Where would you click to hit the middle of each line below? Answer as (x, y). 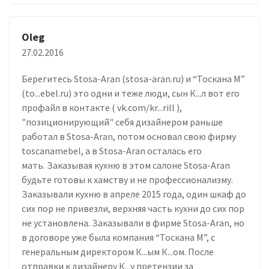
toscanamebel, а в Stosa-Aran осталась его (112, 150)
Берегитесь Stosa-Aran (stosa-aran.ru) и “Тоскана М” (133, 78)
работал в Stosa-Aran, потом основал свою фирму (129, 136)
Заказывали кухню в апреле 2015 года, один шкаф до (134, 194)
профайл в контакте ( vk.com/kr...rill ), (102, 107)
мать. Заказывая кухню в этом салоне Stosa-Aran (126, 165)
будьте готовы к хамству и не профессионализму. (127, 179)
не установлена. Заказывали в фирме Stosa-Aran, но (133, 222)
